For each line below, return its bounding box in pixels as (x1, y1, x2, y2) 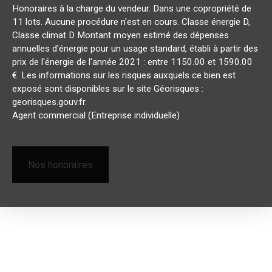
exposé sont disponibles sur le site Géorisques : (12, 83, 203, 95)
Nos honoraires (28, 158, 93, 171)
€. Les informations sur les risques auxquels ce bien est (12, 70, 236, 81)
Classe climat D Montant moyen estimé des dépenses (12, 30, 229, 41)
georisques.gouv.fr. (12, 97, 87, 108)
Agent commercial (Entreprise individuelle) (12, 110, 180, 121)
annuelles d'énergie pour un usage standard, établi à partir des (12, 43, 258, 55)
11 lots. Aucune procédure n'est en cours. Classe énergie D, (12, 16, 250, 28)
